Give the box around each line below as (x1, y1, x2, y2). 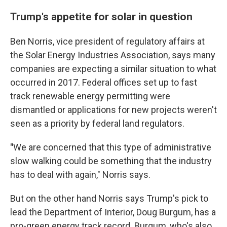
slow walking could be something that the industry (10, 156, 212, 166)
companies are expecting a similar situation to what (10, 63, 216, 74)
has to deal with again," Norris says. (10, 169, 150, 180)
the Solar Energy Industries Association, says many (10, 50, 215, 60)
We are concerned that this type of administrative (13, 142, 211, 153)
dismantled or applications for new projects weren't (10, 104, 217, 115)
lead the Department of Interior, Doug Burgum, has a (10, 207, 216, 217)
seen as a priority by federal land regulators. (10, 118, 184, 129)
